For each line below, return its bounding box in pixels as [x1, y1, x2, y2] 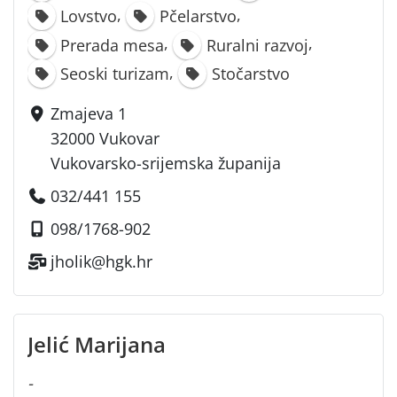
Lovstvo [60, 5, 118, 27]
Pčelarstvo [159, 5, 237, 27]
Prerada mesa [60, 34, 165, 56]
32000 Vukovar [51, 127, 160, 149]
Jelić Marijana [27, 329, 166, 359]
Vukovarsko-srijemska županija [51, 152, 282, 174]
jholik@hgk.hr [51, 250, 153, 272]
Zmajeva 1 [51, 102, 128, 124]
